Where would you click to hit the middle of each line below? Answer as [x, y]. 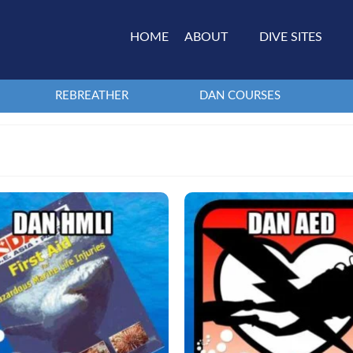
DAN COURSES [240, 95]
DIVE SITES [291, 37]
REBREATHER [91, 95]
